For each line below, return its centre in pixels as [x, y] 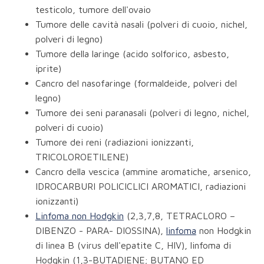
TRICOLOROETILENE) [82, 157]
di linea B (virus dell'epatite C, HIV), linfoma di [133, 245]
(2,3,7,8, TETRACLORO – [179, 216]
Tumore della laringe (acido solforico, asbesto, [132, 54]
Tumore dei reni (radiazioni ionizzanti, [115, 142]
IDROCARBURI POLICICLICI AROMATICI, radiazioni [141, 187]
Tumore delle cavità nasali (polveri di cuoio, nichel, [141, 24]
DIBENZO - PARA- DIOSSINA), [101, 231]
